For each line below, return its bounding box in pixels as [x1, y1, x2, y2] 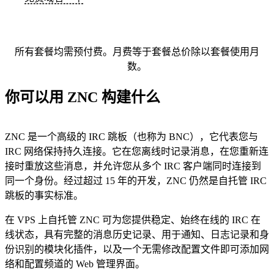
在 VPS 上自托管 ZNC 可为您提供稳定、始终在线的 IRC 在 [5, 215, 261, 226]
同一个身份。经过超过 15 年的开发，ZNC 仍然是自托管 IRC [5, 176, 267, 187]
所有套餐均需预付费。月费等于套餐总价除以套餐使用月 [15, 46, 259, 57]
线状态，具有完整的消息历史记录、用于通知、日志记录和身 [5, 229, 269, 240]
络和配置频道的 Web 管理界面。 [5, 259, 145, 270]
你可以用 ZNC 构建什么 [5, 89, 160, 106]
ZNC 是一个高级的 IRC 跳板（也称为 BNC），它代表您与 [5, 131, 258, 143]
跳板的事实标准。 [5, 190, 83, 201]
